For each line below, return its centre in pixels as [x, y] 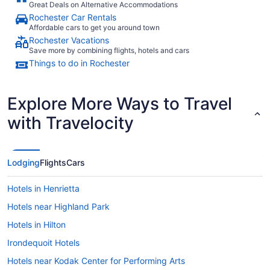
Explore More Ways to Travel [120, 104]
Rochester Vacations [69, 40]
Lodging [24, 162]
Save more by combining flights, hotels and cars [109, 50]
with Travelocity [71, 123]
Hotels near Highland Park [58, 206]
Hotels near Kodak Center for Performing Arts [96, 261]
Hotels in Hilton [36, 224]
